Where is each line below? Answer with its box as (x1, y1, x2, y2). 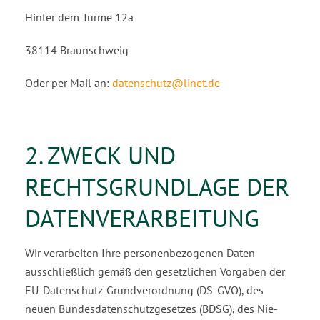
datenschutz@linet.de (112, 76, 220, 90)
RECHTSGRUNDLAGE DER (25, 171, 289, 202)
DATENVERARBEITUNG (25, 202, 259, 234)
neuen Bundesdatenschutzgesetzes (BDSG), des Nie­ (25, 301, 278, 316)
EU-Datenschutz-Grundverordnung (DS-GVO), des (25, 283, 264, 297)
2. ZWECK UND (25, 139, 176, 171)
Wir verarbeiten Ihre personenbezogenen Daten (25, 246, 255, 260)
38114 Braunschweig (25, 43, 129, 57)
